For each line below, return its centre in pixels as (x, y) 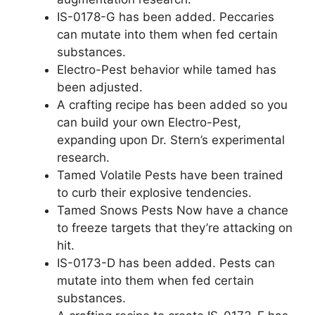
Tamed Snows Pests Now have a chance (173, 210)
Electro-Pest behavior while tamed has (167, 69)
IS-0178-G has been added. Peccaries (166, 17)
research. (83, 157)
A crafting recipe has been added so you (172, 104)
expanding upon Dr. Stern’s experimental (171, 140)
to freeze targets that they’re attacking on (175, 227)
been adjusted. (100, 87)
